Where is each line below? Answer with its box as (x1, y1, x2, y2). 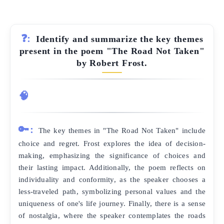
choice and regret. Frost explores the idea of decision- (18, 139, 205, 148)
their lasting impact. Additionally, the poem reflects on (18, 163, 205, 172)
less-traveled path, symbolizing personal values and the (18, 187, 205, 196)
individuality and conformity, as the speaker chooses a (18, 175, 205, 184)
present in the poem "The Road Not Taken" (19, 45, 205, 56)
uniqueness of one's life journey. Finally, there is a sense (18, 199, 205, 208)
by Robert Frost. (76, 57, 147, 68)
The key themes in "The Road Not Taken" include (38, 126, 205, 135)
